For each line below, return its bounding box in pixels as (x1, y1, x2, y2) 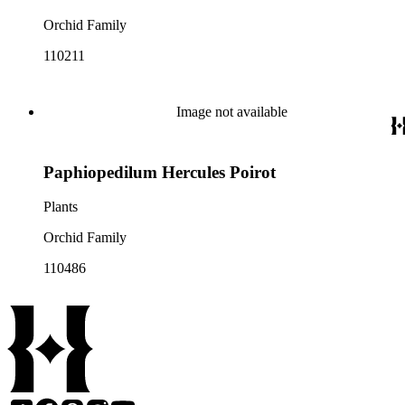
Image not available (175, 104, 287, 119)
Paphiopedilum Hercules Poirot (43, 162, 276, 182)
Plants (43, 199, 78, 215)
